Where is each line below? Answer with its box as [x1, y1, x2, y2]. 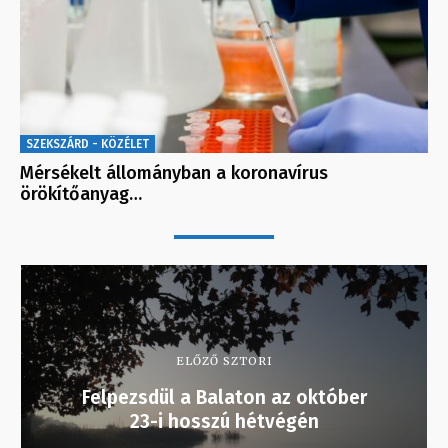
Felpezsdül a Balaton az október [81, 386, 367, 410]
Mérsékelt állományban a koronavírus [20, 162, 328, 185]
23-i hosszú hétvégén [129, 410, 319, 434]
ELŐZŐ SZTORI [175, 354, 273, 369]
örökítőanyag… [20, 183, 142, 206]
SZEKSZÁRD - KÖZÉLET [26, 137, 149, 152]
